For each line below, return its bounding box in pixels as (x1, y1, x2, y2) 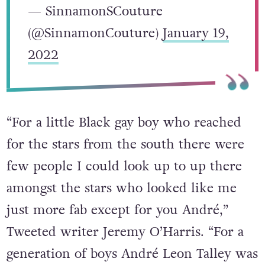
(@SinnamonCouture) (27, 24, 163, 43)
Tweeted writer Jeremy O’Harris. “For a (6, 222, 244, 241)
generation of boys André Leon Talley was (6, 244, 258, 263)
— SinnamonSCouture (27, 2, 163, 21)
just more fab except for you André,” (6, 201, 228, 219)
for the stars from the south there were (6, 135, 244, 154)
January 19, (162, 24, 229, 43)
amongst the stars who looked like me (6, 179, 237, 198)
